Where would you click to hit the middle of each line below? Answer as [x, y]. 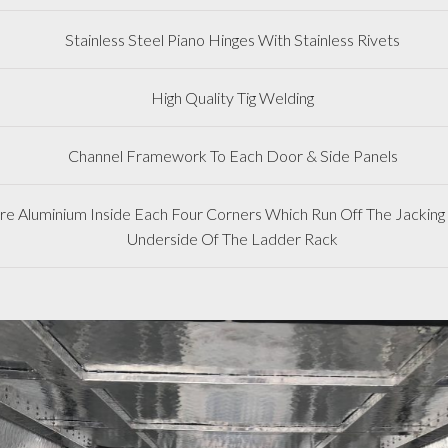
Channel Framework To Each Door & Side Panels [232, 155]
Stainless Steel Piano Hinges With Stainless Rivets [233, 39]
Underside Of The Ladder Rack [233, 238]
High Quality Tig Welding [233, 97]
